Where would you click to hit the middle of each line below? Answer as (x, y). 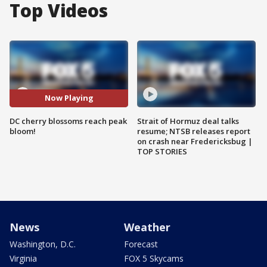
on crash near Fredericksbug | (195, 141)
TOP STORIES (162, 151)
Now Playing (69, 98)
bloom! (23, 131)
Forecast (141, 244)
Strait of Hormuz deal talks (188, 121)
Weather (147, 227)
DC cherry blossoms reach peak (68, 121)
